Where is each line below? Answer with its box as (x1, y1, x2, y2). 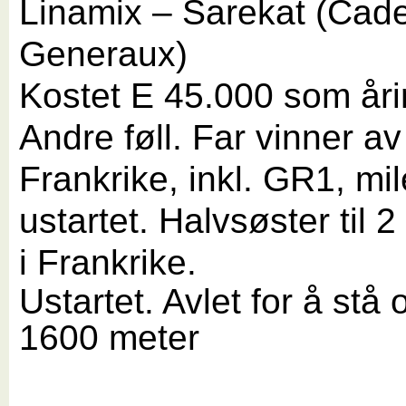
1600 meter (19, 318, 200, 358)
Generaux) (19, 34, 188, 74)
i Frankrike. (19, 243, 198, 283)
